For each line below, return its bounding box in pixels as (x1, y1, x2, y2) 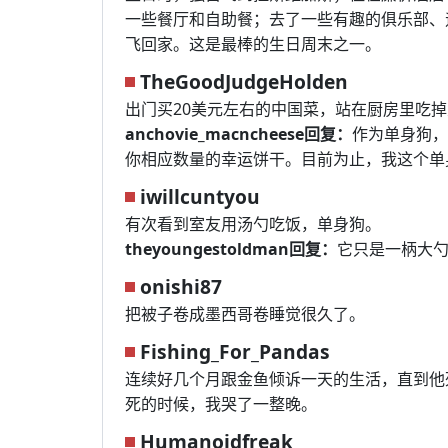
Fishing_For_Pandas (140, 338, 330, 365)
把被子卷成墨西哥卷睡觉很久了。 (125, 303, 365, 325)
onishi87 (140, 273, 222, 300)
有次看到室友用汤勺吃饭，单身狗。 (125, 213, 381, 235)
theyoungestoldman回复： (125, 238, 337, 260)
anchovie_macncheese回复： (125, 123, 352, 145)
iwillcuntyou (140, 183, 260, 210)
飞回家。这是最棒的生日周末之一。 (125, 33, 381, 55)
